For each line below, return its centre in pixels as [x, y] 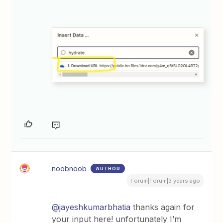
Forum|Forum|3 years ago [165, 181]
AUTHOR [108, 169]
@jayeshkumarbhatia [91, 207]
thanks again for [163, 207]
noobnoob [69, 169]
